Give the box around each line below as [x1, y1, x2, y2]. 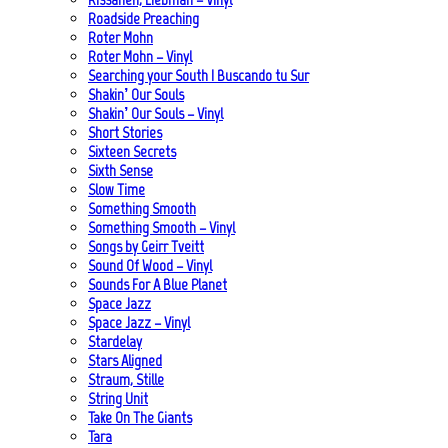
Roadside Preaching [88, 8, 199, 28]
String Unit [88, 388, 148, 408]
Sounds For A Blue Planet [88, 274, 227, 294]
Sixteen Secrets [88, 141, 176, 161]
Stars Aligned [88, 350, 162, 370]
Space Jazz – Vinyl [88, 312, 190, 332]
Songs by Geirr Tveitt [88, 236, 204, 256]
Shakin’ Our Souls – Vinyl [88, 103, 223, 123]
